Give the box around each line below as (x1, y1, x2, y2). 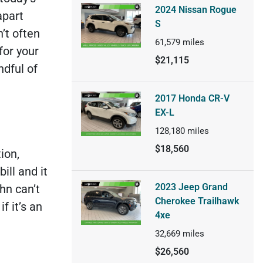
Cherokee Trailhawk (154, 195, 239, 207)
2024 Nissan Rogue (154, 4, 237, 15)
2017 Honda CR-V (154, 92, 230, 104)
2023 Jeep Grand (154, 181, 228, 193)
